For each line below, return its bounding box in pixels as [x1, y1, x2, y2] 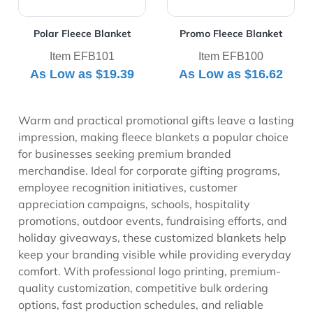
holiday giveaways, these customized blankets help [18, 231, 287, 245]
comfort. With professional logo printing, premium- [18, 264, 282, 279]
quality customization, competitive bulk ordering [18, 281, 269, 296]
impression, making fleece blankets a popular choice [18, 130, 289, 145]
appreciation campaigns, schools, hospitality [18, 197, 251, 212]
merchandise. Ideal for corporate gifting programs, [18, 163, 281, 178]
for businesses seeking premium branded [18, 147, 232, 161]
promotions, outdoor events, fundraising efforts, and [18, 214, 288, 228]
